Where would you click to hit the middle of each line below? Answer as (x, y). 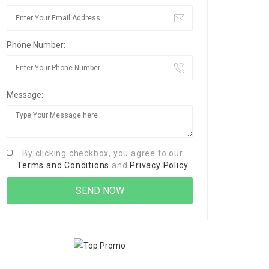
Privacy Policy (159, 165)
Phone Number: (36, 45)
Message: (25, 95)
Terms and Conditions (63, 165)
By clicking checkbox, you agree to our (103, 153)
